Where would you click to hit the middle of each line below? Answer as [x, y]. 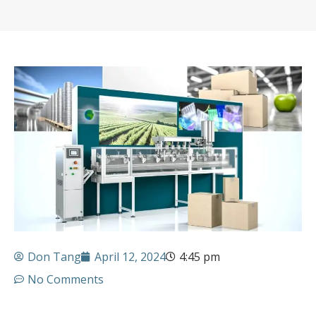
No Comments [66, 279]
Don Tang [54, 256]
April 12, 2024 [130, 256]
